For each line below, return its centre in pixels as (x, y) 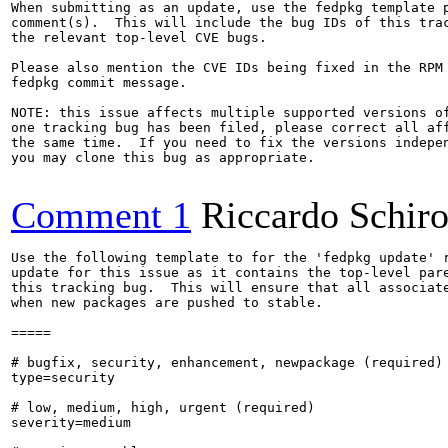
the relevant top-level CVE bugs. (139, 37)
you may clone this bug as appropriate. (163, 157)
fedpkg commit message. (99, 82)
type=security (63, 377)
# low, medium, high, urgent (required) (163, 407)
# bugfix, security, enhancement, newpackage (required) (227, 362)
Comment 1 (101, 215)
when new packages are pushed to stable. (167, 302)
